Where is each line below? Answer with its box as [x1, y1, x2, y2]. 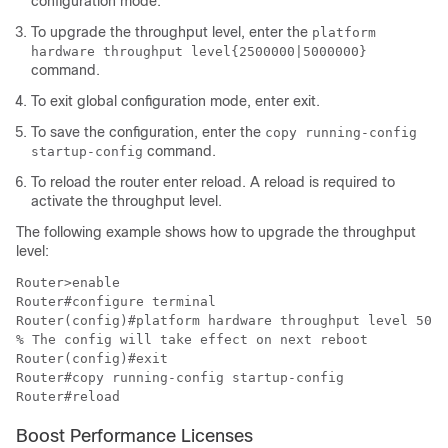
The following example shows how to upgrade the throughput [16, 224, 416, 240]
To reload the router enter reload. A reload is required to [31, 174, 395, 190]
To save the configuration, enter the [31, 124, 265, 140]
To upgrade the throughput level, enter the [31, 24, 312, 40]
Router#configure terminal [16, 294, 224, 309]
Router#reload [16, 389, 128, 404]
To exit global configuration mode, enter [31, 93, 293, 109]
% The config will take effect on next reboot [16, 332, 376, 347]
